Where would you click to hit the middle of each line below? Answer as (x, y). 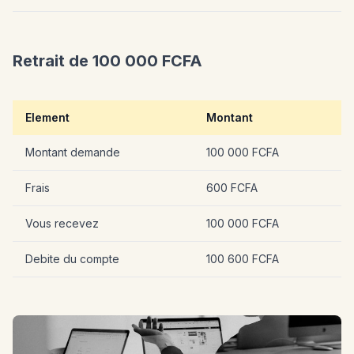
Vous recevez (62, 223)
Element (47, 117)
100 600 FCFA (243, 258)
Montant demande (73, 152)
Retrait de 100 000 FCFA (107, 60)
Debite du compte (72, 258)
